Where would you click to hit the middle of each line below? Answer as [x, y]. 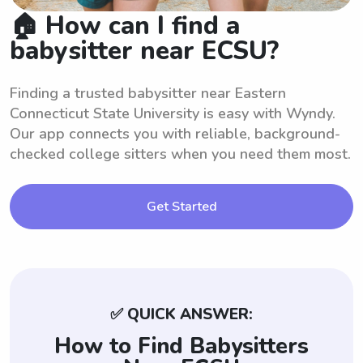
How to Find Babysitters [181, 346]
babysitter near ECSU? [144, 51]
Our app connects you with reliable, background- [175, 133]
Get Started [181, 206]
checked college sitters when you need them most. [180, 154]
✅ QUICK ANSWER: [181, 314]
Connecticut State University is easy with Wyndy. [173, 113]
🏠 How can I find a [125, 26]
